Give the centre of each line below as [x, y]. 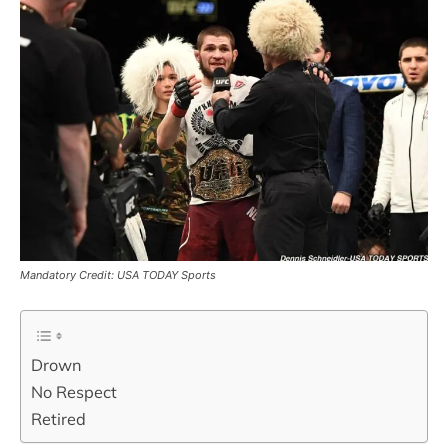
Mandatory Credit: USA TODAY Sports [118, 275]
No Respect [74, 392]
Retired [58, 419]
